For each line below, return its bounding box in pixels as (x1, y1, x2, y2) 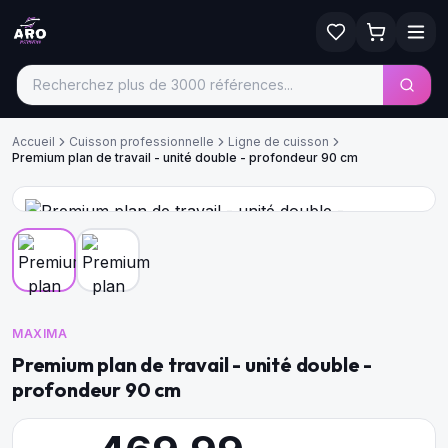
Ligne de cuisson (228, 134, 329, 149)
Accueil (12, 134, 55, 149)
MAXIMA (12, 326, 68, 341)
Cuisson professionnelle (69, 134, 214, 149)
